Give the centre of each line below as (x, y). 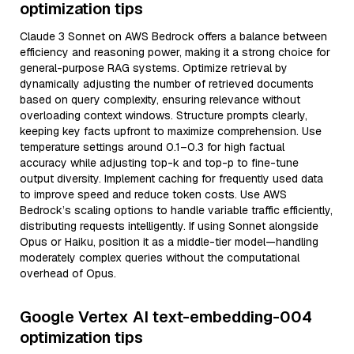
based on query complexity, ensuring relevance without (160, 100)
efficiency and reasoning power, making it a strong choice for (175, 52)
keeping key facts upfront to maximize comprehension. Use (171, 131)
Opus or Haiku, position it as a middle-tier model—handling (169, 242)
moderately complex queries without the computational (160, 258)
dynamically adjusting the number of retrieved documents (167, 84)
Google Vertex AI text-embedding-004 (166, 317)
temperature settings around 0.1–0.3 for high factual (152, 147)
